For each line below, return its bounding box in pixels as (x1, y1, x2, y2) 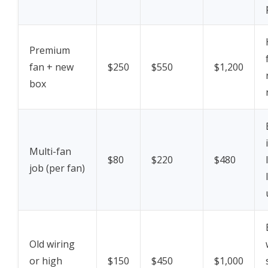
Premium (29, 44, 70, 57)
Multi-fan (29, 145, 71, 159)
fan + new (29, 60, 74, 74)
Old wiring (29, 237, 75, 251)
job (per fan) (29, 162, 85, 175)
